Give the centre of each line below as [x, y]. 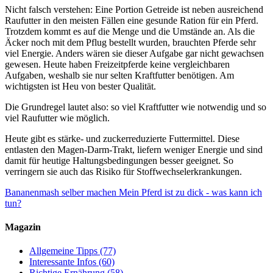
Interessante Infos [63, 262]
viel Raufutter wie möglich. [57, 118]
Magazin [23, 227]
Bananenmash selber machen [61, 192]
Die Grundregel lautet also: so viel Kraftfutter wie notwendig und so [136, 107]
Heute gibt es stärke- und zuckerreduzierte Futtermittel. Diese [122, 138]
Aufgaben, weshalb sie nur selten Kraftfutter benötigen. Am [119, 75]
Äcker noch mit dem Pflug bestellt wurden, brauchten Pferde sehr [130, 42]
